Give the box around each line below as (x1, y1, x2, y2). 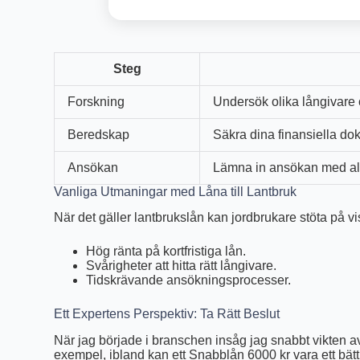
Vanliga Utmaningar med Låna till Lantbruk (54, 184, 297, 198)
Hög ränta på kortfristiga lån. (86, 244, 247, 259)
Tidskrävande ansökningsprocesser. (86, 273, 292, 288)
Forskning (67, 94, 125, 108)
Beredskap (67, 127, 130, 141)
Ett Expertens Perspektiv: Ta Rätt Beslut (54, 307, 280, 321)
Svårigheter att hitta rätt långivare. (86, 259, 277, 273)
